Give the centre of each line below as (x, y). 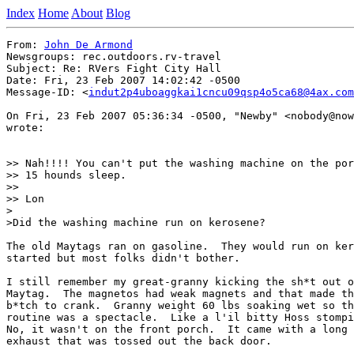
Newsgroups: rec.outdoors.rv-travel (114, 56)
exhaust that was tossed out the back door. (139, 341)
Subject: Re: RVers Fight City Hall (114, 68)
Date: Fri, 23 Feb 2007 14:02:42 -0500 (123, 80)
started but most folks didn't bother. (123, 258)
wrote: (25, 128)
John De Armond (88, 45)
